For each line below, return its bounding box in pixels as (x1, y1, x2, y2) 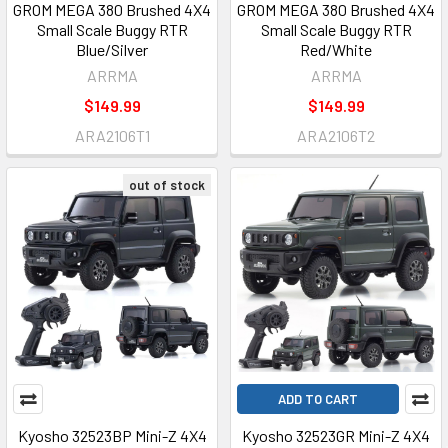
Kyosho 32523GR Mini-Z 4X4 (242, 426, 430, 445)
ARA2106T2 (297, 126, 375, 145)
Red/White (300, 40, 372, 59)
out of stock (129, 177, 205, 193)
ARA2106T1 (74, 126, 150, 145)
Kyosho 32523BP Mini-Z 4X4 (17, 426, 207, 445)
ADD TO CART (278, 391, 358, 407)
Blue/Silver (76, 40, 148, 59)
